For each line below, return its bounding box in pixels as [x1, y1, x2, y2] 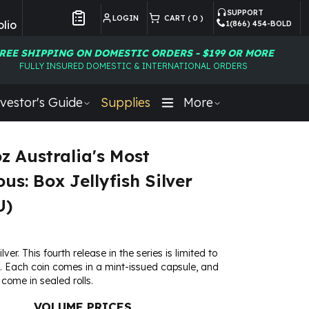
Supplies [100, 94, 150, 110]
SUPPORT [227, 8, 263, 17]
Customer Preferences [78, 26, 163, 36]
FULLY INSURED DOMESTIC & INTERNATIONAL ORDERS [19, 60, 248, 71]
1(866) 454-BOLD [226, 19, 292, 28]
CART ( [160, 13, 190, 23]
